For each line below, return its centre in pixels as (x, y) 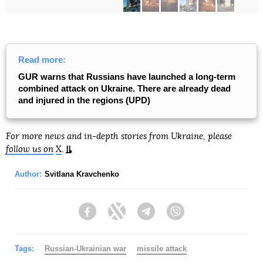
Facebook (115, 217)
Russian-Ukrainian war (85, 248)
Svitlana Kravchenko (82, 174)
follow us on (30, 149)
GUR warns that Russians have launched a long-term (127, 76)
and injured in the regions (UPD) (84, 100)
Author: (28, 174)
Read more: (42, 59)
